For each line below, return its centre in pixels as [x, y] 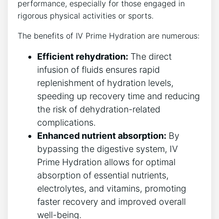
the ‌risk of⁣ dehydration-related [99, 109]
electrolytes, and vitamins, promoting [112, 188]
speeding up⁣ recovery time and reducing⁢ [119, 96]
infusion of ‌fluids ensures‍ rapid [99, 69]
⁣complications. [66, 122]
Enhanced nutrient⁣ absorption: [102, 135]
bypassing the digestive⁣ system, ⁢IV [108, 149]
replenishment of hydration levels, [105, 83]
